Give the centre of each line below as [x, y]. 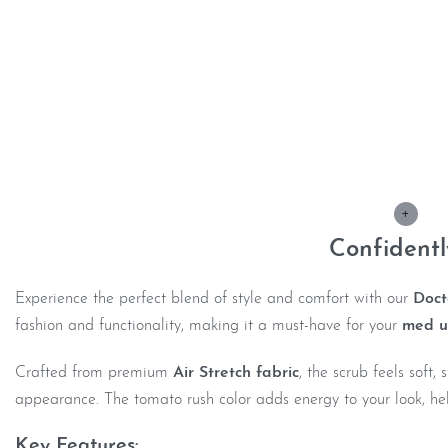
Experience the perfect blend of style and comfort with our [214, 299]
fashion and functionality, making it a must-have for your [208, 326]
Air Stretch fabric [236, 373]
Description [98, 122]
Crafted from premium [94, 373]
